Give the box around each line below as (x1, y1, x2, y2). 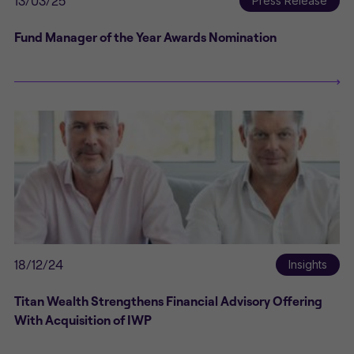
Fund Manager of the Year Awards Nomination (14, 29, 277, 46)
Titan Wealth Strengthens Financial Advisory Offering (14, 293, 322, 310)
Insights (288, 258, 327, 272)
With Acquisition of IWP (14, 312, 152, 329)
